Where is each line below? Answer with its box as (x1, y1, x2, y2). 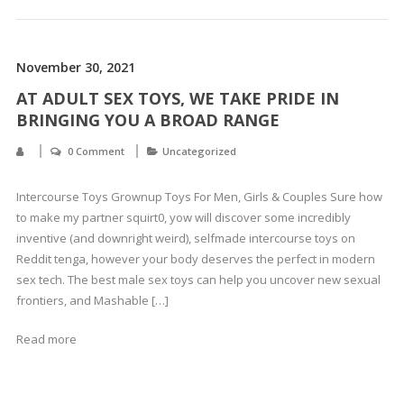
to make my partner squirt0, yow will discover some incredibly (15, 209, 351, 225)
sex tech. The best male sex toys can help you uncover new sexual (15, 271, 381, 288)
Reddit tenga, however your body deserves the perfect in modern (15, 251, 375, 267)
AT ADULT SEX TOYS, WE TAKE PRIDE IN (15, 87, 339, 109)
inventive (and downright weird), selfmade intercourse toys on (15, 230, 355, 246)
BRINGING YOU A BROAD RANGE (15, 109, 280, 131)
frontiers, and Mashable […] (15, 292, 169, 308)
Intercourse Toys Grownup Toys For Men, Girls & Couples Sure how (15, 188, 382, 205)
